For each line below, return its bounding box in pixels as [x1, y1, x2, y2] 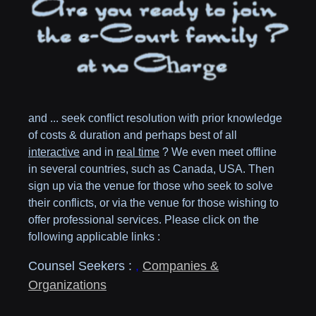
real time [116, 146, 159, 159]
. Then [243, 163, 274, 176]
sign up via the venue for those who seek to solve [28, 180, 273, 193]
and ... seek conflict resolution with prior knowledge [28, 112, 282, 125]
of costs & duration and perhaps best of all [28, 129, 237, 142]
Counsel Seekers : [28, 259, 135, 274]
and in [80, 146, 116, 159]
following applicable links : [28, 231, 160, 243]
